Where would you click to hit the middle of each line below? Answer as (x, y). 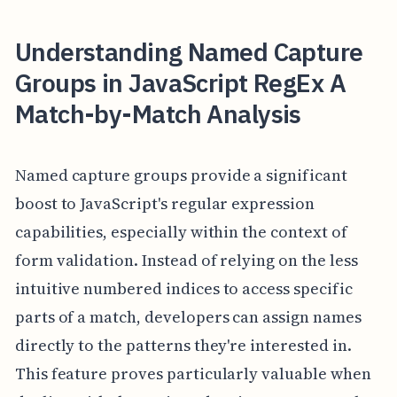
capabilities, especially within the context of (181, 232)
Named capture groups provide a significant (181, 175)
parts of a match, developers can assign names (188, 317)
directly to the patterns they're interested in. (183, 346)
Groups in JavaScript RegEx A (180, 83)
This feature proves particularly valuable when (193, 374)
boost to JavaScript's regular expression (164, 204)
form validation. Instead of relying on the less (186, 261)
